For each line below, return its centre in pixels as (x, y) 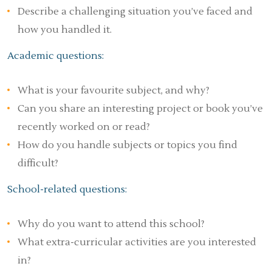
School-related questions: (67, 189)
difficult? (38, 163)
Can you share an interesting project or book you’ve (140, 109)
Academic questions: (56, 56)
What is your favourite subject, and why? (114, 90)
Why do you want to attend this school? (111, 224)
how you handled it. (65, 30)
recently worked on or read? (84, 127)
